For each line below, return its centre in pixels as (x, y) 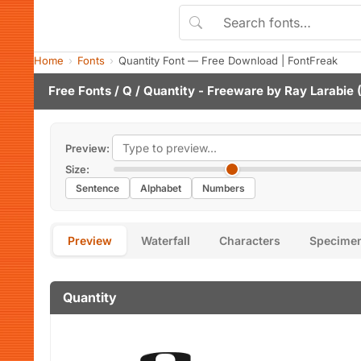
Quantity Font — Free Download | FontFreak (228, 60)
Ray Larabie (319, 91)
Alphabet (161, 188)
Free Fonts (80, 91)
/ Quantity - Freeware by (208, 91)
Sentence (98, 188)
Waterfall (166, 241)
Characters (250, 241)
